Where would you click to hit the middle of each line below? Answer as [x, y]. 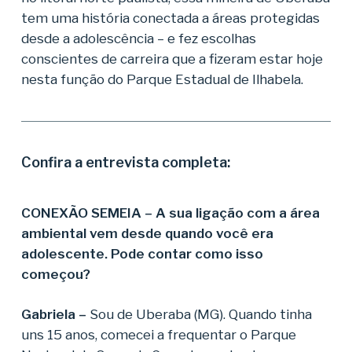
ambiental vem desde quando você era [147, 233]
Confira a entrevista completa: [125, 162]
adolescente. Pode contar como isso [142, 253]
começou [52, 274]
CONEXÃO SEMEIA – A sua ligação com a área [170, 213]
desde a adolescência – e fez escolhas [138, 38]
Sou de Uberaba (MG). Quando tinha [200, 314]
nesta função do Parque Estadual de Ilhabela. [162, 79]
